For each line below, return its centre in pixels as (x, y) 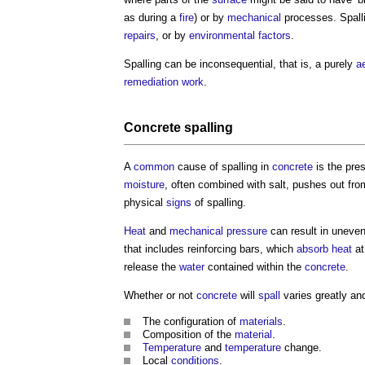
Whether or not (160, 295)
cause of (198, 166)
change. (301, 347)
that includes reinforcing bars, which (210, 248)
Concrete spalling (178, 127)
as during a (152, 17)
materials (261, 321)
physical (145, 202)
